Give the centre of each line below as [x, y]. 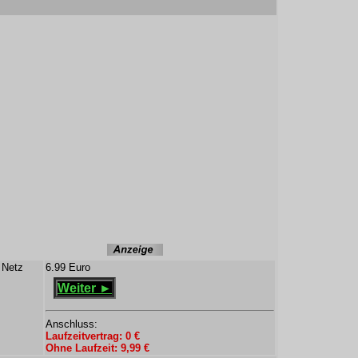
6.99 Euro [68, 267]
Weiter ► [85, 288]
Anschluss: [72, 324]
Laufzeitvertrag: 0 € [93, 336]
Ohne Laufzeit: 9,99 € [97, 348]
